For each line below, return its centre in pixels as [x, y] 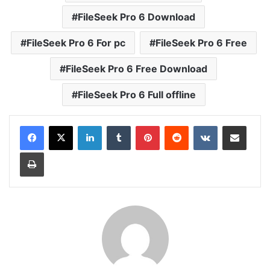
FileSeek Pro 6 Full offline [137, 94]
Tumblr [143, 125]
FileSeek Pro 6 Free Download [137, 68]
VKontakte [236, 125]
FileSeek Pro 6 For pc [76, 42]
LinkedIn [117, 125]
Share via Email [256, 125]
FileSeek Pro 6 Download [137, 17]
